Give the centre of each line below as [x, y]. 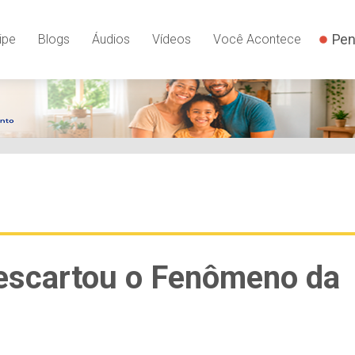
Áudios [111, 39]
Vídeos [171, 39]
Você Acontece [257, 39]
